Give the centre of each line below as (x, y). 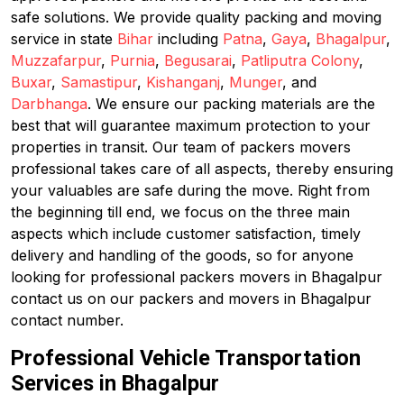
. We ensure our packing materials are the (231, 104)
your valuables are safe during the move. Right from (190, 190)
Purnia (133, 60)
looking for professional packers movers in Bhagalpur (197, 277)
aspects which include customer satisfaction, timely (186, 234)
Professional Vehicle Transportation (186, 358)
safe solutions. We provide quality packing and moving (196, 17)
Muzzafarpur (56, 60)
